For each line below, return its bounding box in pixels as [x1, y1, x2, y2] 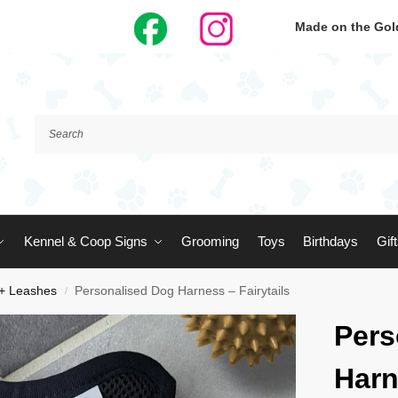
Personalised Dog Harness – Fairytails [75, 284, 291, 298]
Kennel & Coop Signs [23, 234, 147, 249]
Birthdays [303, 234, 358, 249]
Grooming [181, 234, 239, 249]
